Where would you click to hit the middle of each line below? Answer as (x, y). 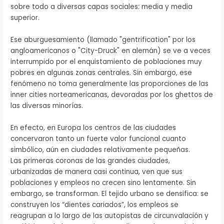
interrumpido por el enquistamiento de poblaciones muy (106, 62)
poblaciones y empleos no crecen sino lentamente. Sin (103, 183)
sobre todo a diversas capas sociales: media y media (102, 7)
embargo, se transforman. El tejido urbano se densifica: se (110, 194)
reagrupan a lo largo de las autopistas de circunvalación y (110, 216)
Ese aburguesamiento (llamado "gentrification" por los (103, 40)
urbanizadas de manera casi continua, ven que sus (97, 172)
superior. (25, 18)
